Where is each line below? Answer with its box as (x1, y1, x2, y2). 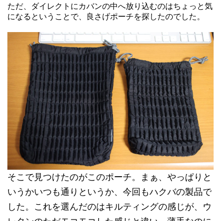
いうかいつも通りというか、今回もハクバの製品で (7, 187, 212, 197)
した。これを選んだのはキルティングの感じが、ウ (7, 202, 212, 212)
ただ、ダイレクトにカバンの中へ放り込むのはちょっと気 (7, 2, 213, 11)
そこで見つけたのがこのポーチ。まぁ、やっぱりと (7, 172, 212, 183)
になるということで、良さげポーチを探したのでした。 (7, 12, 205, 21)
